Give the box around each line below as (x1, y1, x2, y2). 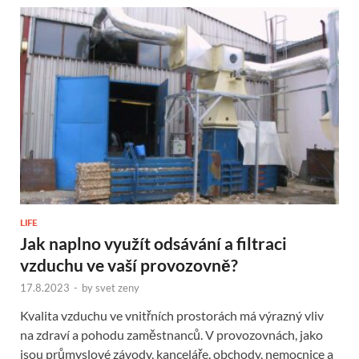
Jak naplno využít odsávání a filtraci (20, 232, 287, 253)
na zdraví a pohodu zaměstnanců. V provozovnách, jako (20, 326, 323, 342)
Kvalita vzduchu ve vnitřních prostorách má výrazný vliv (20, 307, 324, 323)
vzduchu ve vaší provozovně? (20, 254, 238, 275)
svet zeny (95, 280, 139, 294)
